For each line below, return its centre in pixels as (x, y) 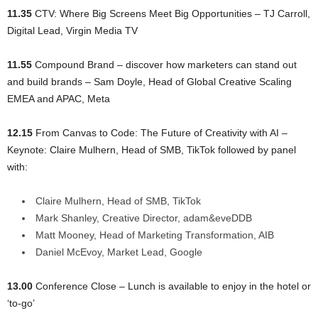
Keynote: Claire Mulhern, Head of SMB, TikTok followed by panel (152, 149)
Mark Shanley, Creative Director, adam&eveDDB (144, 218)
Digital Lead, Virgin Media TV (72, 30)
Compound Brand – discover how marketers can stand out (164, 64)
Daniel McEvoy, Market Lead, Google (119, 252)
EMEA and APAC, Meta (59, 98)
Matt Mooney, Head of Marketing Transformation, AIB (155, 235)
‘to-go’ (21, 303)
